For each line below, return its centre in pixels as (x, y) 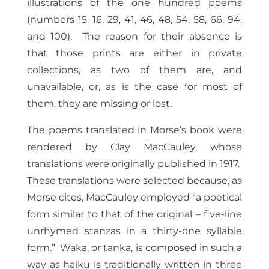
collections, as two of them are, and (134, 70)
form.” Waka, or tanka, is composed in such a (134, 248)
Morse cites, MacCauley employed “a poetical (134, 198)
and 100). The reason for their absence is (134, 37)
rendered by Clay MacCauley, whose (134, 147)
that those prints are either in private (134, 53)
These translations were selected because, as (134, 181)
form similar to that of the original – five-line (134, 214)
